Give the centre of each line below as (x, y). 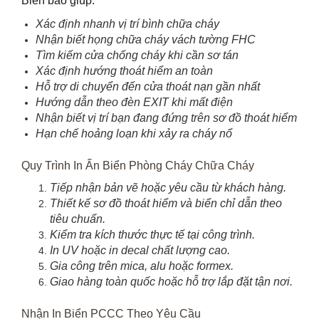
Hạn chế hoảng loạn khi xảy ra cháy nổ (134, 134)
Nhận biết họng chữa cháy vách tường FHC (146, 40)
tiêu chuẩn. (78, 219)
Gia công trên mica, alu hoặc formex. (142, 266)
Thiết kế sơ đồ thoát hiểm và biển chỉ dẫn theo (166, 204)
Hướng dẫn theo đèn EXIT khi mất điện (134, 103)
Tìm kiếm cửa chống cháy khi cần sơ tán (137, 56)
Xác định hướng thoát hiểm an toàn (124, 71)
